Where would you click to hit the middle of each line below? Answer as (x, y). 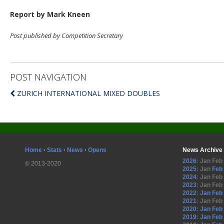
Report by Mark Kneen (50, 14)
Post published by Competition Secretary (66, 35)
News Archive (202, 150)
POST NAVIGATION (48, 77)
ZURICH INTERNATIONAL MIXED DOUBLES (88, 93)
